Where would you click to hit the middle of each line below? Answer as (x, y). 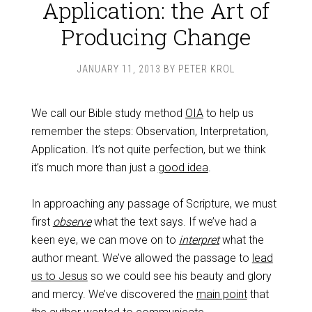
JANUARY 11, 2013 (119, 69)
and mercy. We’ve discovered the (114, 294)
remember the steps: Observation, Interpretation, (149, 131)
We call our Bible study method (108, 113)
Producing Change (156, 37)
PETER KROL (206, 69)
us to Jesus (59, 276)
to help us (228, 113)
